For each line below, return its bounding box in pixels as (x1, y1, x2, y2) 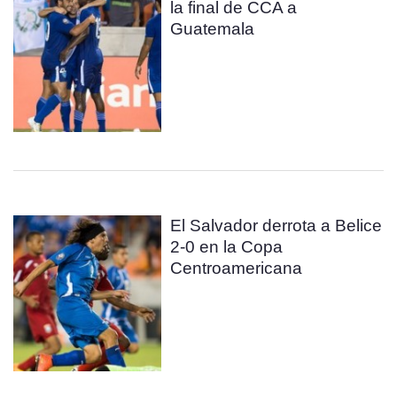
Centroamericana (170, 259, 303, 277)
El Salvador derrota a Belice (170, 216, 383, 235)
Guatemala (170, 19, 255, 38)
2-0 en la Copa (170, 237, 284, 256)
